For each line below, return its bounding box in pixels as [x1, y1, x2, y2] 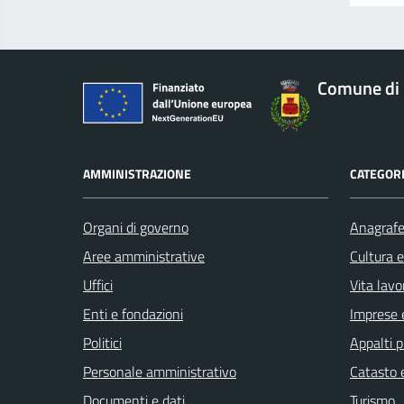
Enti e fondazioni [83, 303, 183, 326]
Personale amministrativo [83, 361, 236, 383]
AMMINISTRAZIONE [83, 164, 191, 184]
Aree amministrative [83, 245, 205, 268]
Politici [83, 332, 122, 354]
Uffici [83, 274, 113, 297]
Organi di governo [83, 216, 188, 239]
